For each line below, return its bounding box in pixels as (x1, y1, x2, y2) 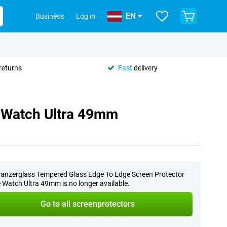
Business (35, 12, 64, 20)
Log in (76, 12, 95, 20)
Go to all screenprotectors (40, 199, 135, 209)
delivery (132, 63, 158, 72)
